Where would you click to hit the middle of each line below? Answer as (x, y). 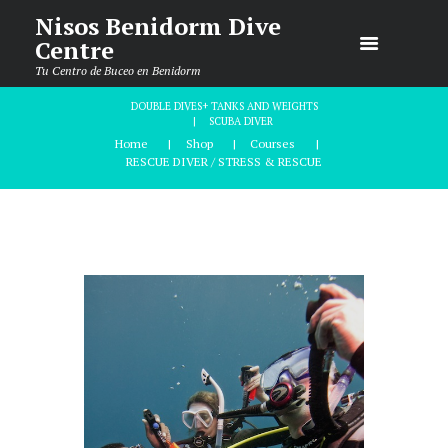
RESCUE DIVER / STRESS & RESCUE (224, 161)
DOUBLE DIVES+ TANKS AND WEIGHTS (224, 106)
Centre (74, 50)
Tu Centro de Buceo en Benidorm (118, 70)
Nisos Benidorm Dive (158, 26)
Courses (273, 143)
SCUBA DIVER (240, 121)
